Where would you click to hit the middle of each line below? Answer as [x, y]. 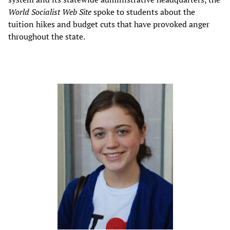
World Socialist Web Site [50, 12]
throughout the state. [47, 37]
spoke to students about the [143, 12]
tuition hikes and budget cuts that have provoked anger [109, 24]
